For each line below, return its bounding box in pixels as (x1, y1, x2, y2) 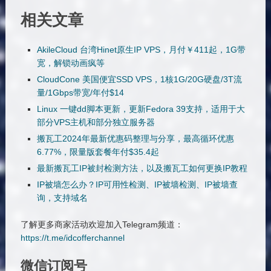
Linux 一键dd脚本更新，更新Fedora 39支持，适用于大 (36, 104, 245, 114)
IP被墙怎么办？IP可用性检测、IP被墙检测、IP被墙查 (36, 180, 238, 190)
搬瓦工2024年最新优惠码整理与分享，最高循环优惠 (36, 134, 234, 144)
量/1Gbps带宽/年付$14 (36, 88, 124, 98)
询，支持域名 (36, 193, 88, 203)
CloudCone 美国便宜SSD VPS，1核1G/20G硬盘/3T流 (36, 74, 242, 85)
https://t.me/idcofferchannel (20, 233, 125, 243)
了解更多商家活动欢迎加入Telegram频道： (20, 220, 183, 230)
